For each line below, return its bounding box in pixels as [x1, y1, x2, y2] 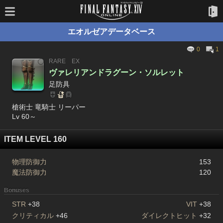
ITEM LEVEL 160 [4, 135, 67, 143]
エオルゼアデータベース [68, 27, 155, 36]
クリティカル [12, 212, 54, 220]
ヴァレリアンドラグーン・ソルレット [49, 68, 184, 77]
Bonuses [4, 187, 29, 194]
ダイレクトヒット [141, 212, 198, 220]
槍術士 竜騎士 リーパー [12, 103, 86, 111]
